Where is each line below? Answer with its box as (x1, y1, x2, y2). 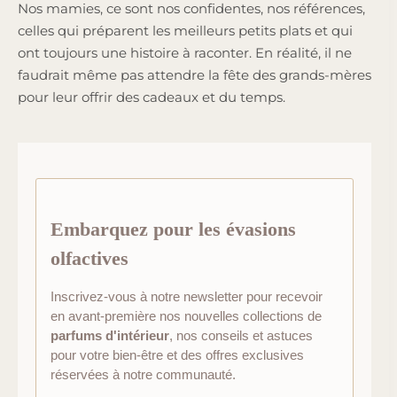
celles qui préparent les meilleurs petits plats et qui (18, 21, 353, 39)
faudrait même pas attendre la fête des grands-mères (18, 66, 371, 83)
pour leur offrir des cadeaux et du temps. (18, 88, 289, 105)
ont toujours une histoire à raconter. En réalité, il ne (18, 43, 352, 61)
